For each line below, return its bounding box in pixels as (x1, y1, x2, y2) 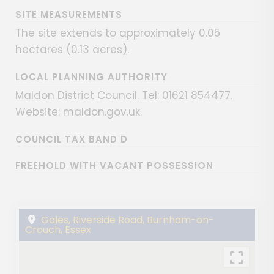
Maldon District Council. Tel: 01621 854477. (15, 88, 232, 103)
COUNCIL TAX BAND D (15, 133, 128, 146)
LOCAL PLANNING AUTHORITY (15, 70, 168, 84)
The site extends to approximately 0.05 (15, 26, 220, 41)
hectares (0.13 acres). (15, 42, 129, 57)
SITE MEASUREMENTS (15, 8, 122, 21)
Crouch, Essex (25, 223, 91, 237)
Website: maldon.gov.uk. (15, 105, 142, 120)
